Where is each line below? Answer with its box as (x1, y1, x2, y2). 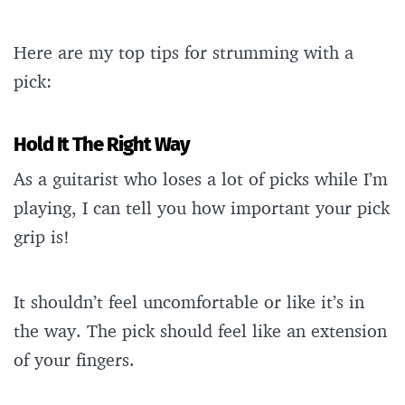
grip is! (14, 225, 75, 249)
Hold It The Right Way (14, 132, 190, 157)
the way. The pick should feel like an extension (14, 319, 387, 343)
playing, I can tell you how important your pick (14, 196, 390, 220)
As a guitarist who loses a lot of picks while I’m (14, 167, 388, 191)
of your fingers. (14, 348, 140, 372)
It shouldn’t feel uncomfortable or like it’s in (14, 290, 364, 314)
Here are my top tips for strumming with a (14, 41, 353, 64)
